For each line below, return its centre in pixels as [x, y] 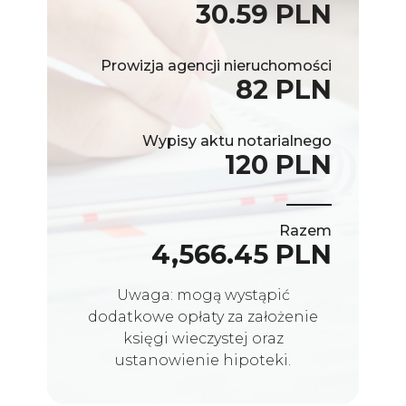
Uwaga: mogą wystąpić [203, 295]
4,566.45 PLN [242, 254]
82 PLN [284, 89]
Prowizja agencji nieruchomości [216, 65]
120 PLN [278, 164]
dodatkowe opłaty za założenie [203, 316]
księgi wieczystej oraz [203, 338]
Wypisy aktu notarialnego [237, 140]
